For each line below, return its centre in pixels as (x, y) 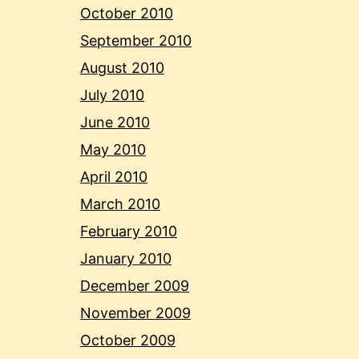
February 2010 (129, 232)
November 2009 (135, 313)
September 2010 (136, 41)
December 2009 (135, 286)
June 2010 (115, 123)
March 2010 (120, 204)
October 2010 (127, 14)
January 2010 (126, 259)
